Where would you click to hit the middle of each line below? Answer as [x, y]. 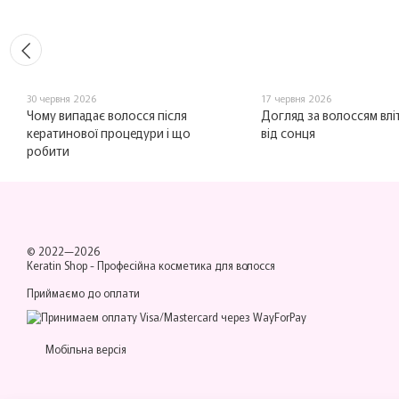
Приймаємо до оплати [83, 293]
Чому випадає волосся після [107, 115]
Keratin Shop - [62, 265]
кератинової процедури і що [109, 133]
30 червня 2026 [61, 98]
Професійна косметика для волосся [186, 265]
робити [48, 151]
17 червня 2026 [296, 98]
